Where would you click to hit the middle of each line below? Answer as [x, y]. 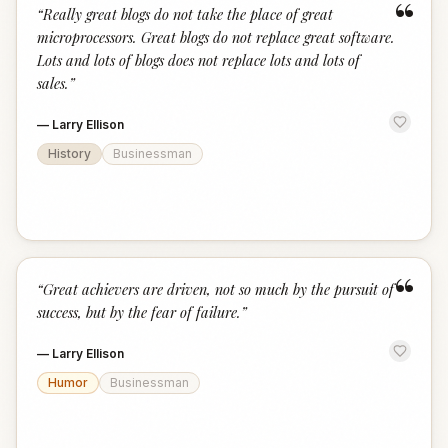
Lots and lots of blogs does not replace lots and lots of [198, 60]
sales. [53, 83]
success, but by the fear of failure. [139, 312]
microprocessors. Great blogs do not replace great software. [216, 37]
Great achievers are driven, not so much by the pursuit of [218, 289]
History [69, 153]
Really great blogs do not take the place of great [188, 14]
